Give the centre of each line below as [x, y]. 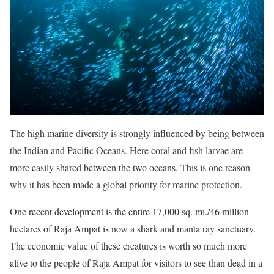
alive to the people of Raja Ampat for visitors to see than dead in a [136, 263]
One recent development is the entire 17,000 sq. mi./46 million [129, 212]
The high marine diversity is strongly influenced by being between [137, 133]
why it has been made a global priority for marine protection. [126, 185]
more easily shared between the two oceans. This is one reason [130, 168]
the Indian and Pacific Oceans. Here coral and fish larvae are [126, 150]
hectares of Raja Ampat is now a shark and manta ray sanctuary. [133, 229]
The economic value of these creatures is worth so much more [128, 246]
